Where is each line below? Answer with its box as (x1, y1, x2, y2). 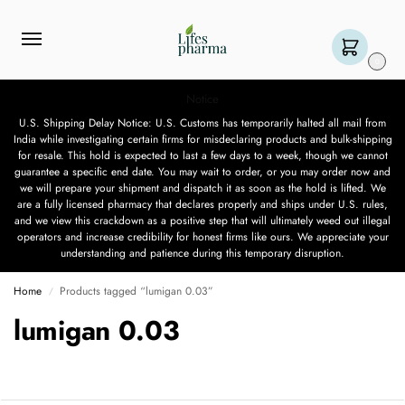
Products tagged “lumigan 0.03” (60, 283, 214, 300)
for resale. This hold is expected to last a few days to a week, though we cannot (17, 147, 388, 165)
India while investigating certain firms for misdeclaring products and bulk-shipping (13, 131, 392, 148)
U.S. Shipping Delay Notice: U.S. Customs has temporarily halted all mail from (19, 115, 386, 132)
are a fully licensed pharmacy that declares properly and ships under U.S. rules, (17, 196, 388, 213)
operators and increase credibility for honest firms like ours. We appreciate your (16, 229, 389, 246)
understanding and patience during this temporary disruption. (61, 245, 344, 262)
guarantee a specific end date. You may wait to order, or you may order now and (14, 164, 391, 181)
